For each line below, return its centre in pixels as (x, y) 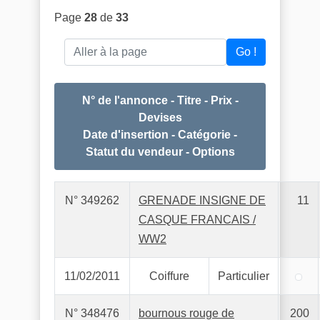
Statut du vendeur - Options (160, 152)
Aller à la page (100, 46)
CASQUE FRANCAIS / (197, 220)
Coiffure (169, 276)
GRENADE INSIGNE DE (202, 200)
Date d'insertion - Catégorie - (160, 135)
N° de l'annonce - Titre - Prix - (160, 100)
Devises (160, 117)
